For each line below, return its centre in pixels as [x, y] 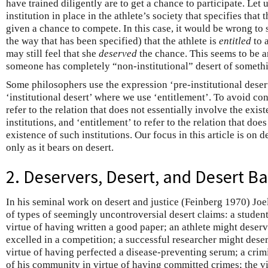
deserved [118, 53]
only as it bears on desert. [60, 147]
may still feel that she [52, 53]
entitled [235, 41]
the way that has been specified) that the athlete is [112, 41]
